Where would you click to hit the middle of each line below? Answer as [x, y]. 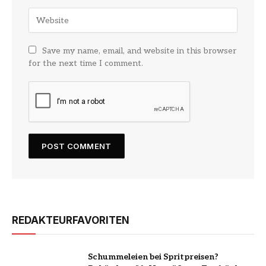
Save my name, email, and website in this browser [139, 51]
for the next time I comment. [86, 64]
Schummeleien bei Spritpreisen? [153, 257]
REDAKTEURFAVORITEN [71, 221]
